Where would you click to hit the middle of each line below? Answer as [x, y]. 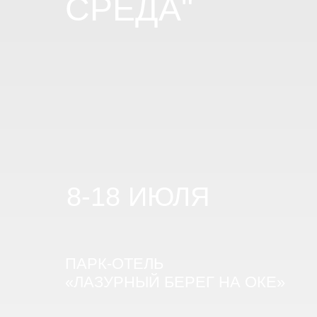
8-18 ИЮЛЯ [138, 197]
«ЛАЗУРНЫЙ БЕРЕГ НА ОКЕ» [175, 282]
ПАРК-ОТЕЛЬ [114, 264]
